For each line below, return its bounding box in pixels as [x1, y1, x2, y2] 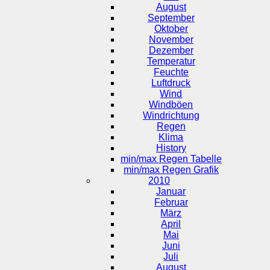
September [147, 12, 195, 23]
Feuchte [153, 66, 189, 77]
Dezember [148, 45, 193, 55]
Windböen [149, 99, 193, 110]
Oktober [154, 23, 188, 34]
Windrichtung [142, 110, 199, 121]
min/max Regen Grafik [123, 164, 219, 175]
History [155, 142, 186, 153]
